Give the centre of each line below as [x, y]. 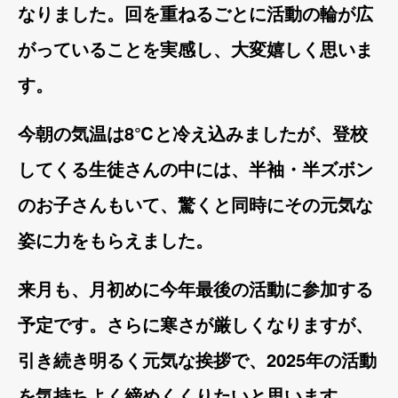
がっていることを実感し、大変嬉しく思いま [195, 48]
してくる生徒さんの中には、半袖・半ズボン [195, 168]
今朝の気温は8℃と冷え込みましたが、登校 [193, 133]
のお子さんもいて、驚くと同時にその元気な [195, 204]
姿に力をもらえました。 [115, 239]
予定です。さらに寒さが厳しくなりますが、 [195, 324]
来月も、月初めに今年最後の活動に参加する [195, 288]
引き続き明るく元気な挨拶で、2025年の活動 [197, 359]
